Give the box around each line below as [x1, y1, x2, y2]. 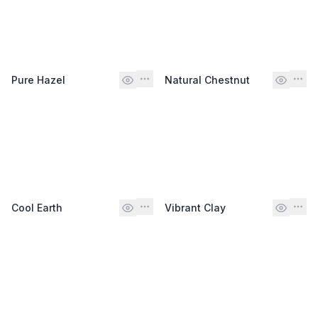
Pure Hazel [11, 73, 65, 86]
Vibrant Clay [165, 201, 226, 214]
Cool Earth [11, 201, 62, 214]
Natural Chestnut [165, 73, 250, 86]
